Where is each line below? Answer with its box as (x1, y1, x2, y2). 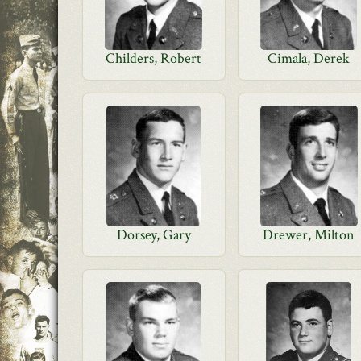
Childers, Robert (106, 49, 202, 68)
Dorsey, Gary (116, 226, 191, 244)
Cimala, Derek (268, 49, 351, 68)
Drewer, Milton (263, 226, 355, 244)
